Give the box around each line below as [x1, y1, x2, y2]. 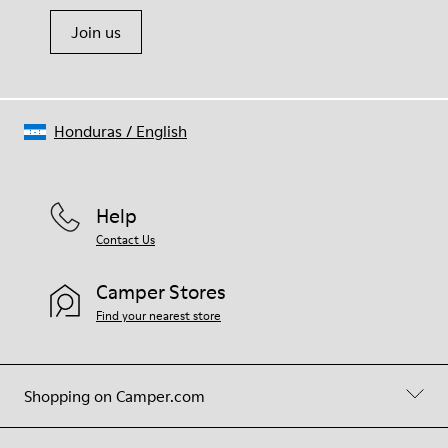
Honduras [54, 120, 122, 142]
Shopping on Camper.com [24, 385, 205, 407]
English [136, 120, 187, 142]
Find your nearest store [96, 307, 221, 324]
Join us [71, 21, 121, 43]
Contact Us [96, 231, 155, 248]
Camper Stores [96, 278, 226, 306]
